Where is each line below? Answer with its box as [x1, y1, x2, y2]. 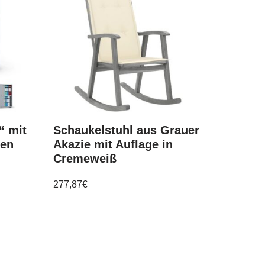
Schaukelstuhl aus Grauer [53, 124, 200, 137]
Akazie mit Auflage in [53, 138, 173, 151]
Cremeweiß [53, 152, 117, 166]
